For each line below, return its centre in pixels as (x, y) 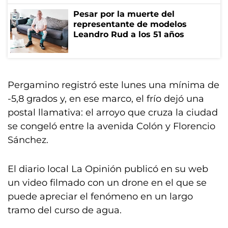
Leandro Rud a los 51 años (129, 34)
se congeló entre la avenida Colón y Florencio (111, 126)
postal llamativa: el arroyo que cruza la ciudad (113, 112)
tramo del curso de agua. (65, 210)
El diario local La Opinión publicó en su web (108, 169)
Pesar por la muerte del (124, 14)
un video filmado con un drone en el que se (107, 183)
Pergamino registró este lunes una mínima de (113, 85)
